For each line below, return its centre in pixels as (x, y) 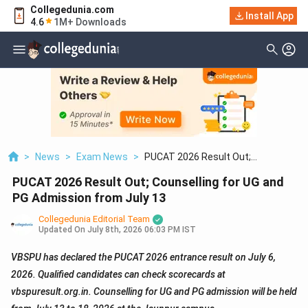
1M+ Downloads (90, 22)
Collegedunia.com (72, 10)
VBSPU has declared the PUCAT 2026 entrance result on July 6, (143, 257)
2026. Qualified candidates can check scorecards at (118, 275)
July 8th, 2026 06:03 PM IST (142, 230)
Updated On (62, 230)
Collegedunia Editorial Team (94, 219)
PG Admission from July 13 (89, 198)
